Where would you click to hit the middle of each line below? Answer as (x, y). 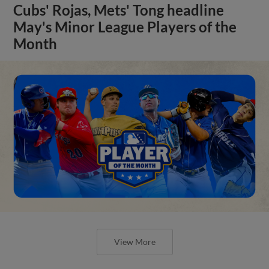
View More (134, 241)
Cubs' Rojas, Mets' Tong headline (119, 10)
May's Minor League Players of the (125, 27)
